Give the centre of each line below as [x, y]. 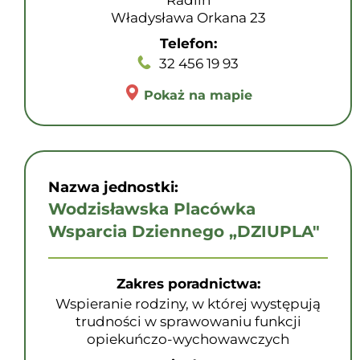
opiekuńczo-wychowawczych [188, 339]
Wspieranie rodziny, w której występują [188, 304]
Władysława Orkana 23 [188, 18]
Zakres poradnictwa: [188, 284]
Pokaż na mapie [198, 95]
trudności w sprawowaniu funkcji [188, 321]
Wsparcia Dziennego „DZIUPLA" [184, 231]
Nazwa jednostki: [113, 187]
